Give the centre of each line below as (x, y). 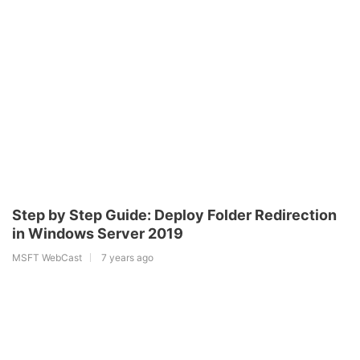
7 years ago (127, 257)
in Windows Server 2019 (98, 233)
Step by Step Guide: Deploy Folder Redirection (174, 215)
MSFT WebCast (47, 257)
